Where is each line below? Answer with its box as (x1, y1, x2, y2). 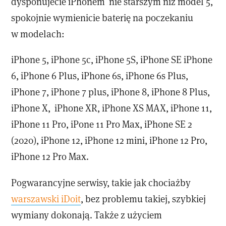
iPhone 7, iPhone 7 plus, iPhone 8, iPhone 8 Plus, (11, 85, 210, 98)
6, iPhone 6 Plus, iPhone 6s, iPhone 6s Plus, (11, 69, 189, 82)
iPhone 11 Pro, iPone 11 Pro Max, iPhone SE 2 (11, 118, 193, 131)
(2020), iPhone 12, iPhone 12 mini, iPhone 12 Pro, (11, 134, 208, 147)
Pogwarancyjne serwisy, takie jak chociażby (11, 176, 191, 189)
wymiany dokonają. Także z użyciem (11, 208, 162, 221)
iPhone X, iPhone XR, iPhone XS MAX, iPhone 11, (11, 101, 212, 115)
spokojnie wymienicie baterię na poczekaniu (11, 11, 194, 24)
